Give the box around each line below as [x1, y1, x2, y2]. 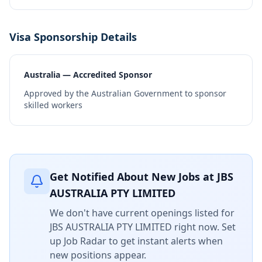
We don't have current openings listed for [50, 206, 235, 219]
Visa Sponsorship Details [9, 30, 137, 44]
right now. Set [172, 220, 236, 233]
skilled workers [24, 99, 82, 111]
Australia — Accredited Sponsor [24, 69, 152, 80]
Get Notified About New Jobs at [50, 170, 217, 184]
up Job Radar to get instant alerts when [50, 235, 223, 247]
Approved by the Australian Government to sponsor [24, 88, 226, 99]
